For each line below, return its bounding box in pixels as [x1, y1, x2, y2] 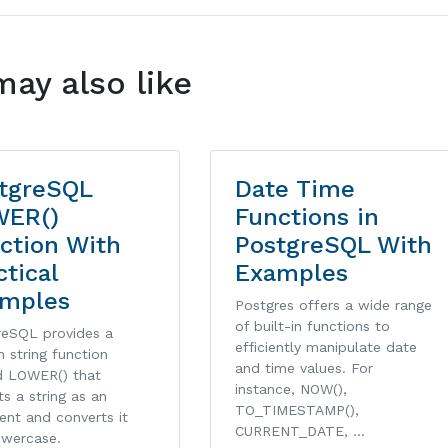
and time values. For [234, 360, 373, 377]
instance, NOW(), [234, 381, 347, 398]
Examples [234, 259, 348, 288]
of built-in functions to [234, 318, 390, 335]
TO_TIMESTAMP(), [234, 402, 359, 419]
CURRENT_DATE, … [234, 423, 365, 440]
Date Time [234, 175, 355, 204]
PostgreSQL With [234, 231, 432, 260]
